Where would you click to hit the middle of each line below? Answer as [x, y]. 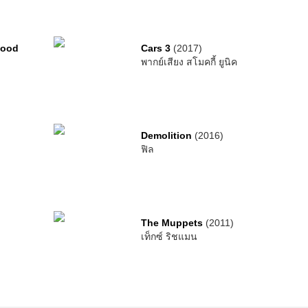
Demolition [166, 135]
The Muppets [172, 223]
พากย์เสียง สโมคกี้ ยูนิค [189, 62]
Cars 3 [155, 48]
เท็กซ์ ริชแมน [169, 236]
